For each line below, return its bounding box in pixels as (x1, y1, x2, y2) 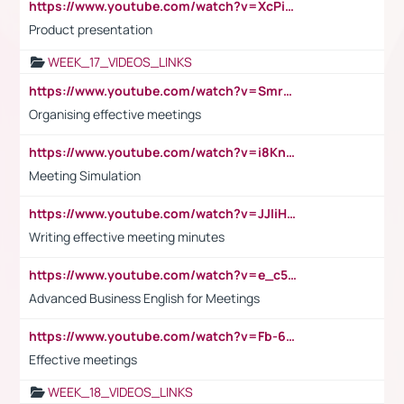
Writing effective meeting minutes (29, 227, 225, 245)
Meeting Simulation (29, 166, 141, 184)
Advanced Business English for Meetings (29, 289, 260, 307)
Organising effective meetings (29, 105, 201, 123)
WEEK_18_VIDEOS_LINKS (48, 382, 193, 400)
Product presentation (29, 20, 152, 38)
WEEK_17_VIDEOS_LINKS (48, 52, 192, 70)
